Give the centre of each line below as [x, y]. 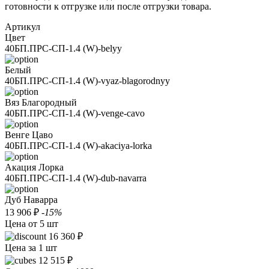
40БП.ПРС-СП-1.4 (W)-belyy [63, 48]
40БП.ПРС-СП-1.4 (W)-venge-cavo [75, 113]
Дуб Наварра [31, 199]
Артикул [23, 26]
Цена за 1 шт [31, 247]
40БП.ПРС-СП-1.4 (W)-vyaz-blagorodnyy [87, 80]
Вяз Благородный [41, 102]
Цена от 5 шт [32, 223]
